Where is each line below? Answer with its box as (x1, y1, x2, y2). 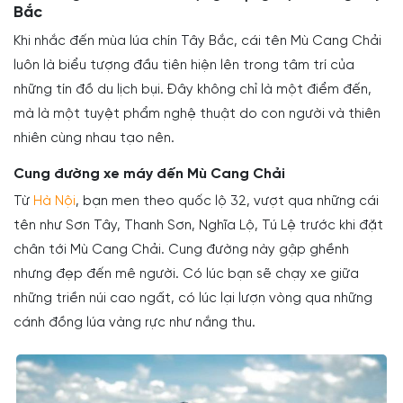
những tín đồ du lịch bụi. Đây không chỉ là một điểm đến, (13, 83, 372, 98)
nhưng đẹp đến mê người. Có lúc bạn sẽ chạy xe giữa (13, 267, 359, 282)
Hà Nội (33, 194, 76, 210)
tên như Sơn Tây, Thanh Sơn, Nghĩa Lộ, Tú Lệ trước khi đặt (13, 219, 383, 234)
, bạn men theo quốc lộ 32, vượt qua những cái (76, 194, 379, 210)
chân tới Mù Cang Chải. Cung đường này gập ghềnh (13, 243, 349, 258)
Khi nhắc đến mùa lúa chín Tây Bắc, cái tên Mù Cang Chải (13, 34, 381, 49)
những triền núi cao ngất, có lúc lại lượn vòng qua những (13, 291, 372, 307)
